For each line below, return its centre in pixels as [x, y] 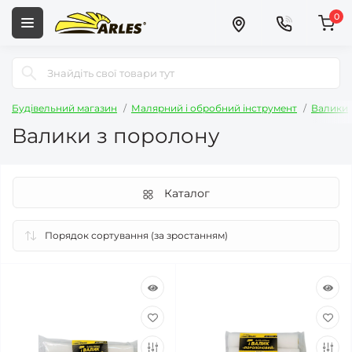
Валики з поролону [116, 136]
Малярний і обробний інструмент [214, 108]
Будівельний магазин [64, 108]
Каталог [187, 193]
